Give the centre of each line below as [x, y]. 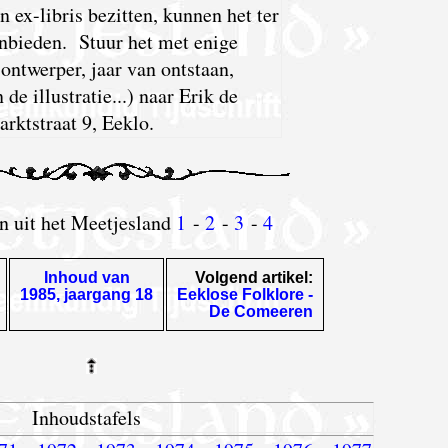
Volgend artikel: [254, 277]
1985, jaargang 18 [87, 294]
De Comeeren [261, 311]
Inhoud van [86, 277]
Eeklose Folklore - [245, 294]
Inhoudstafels [87, 417]
